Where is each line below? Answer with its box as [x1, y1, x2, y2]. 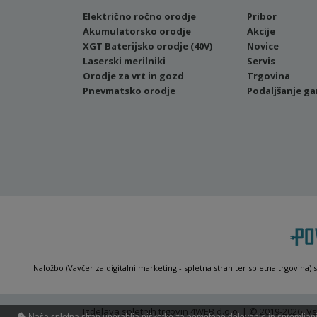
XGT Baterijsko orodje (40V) [83, 40, 212, 52]
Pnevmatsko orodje [83, 84, 175, 97]
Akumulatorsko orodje [83, 25, 191, 38]
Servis [246, 54, 275, 67]
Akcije [246, 25, 275, 38]
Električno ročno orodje [83, 10, 196, 23]
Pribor [246, 10, 277, 23]
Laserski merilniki [83, 54, 166, 67]
